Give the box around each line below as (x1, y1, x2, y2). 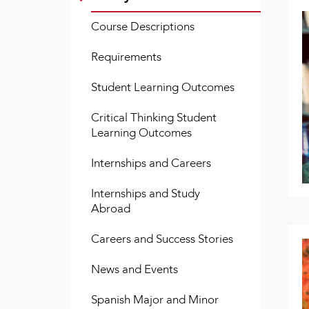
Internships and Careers (91, 154, 211, 171)
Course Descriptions (91, 18, 195, 34)
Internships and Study (91, 185, 200, 201)
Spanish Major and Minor (91, 291, 219, 308)
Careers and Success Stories (91, 230, 233, 247)
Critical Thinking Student (91, 109, 217, 126)
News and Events (91, 261, 178, 277)
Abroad (91, 200, 130, 217)
